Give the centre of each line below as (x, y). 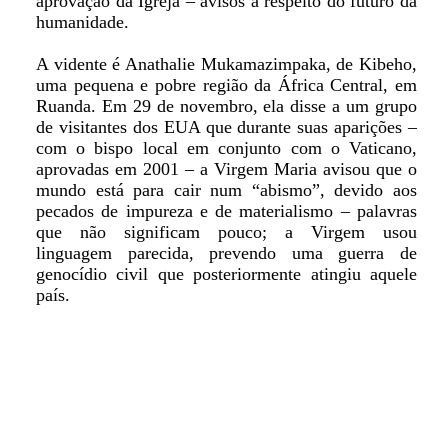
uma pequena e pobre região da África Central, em (226, 85)
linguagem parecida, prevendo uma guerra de (226, 253)
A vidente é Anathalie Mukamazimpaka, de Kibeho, (226, 64)
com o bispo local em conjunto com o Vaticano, (226, 148)
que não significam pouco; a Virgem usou (226, 232)
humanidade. (82, 22)
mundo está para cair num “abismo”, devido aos (226, 190)
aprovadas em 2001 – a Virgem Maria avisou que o (226, 169)
